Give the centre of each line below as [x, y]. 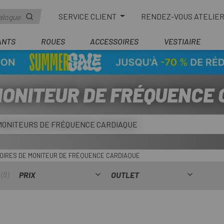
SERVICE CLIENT [88, 16]
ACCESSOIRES [114, 41]
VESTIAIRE [182, 41]
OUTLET [125, 174]
